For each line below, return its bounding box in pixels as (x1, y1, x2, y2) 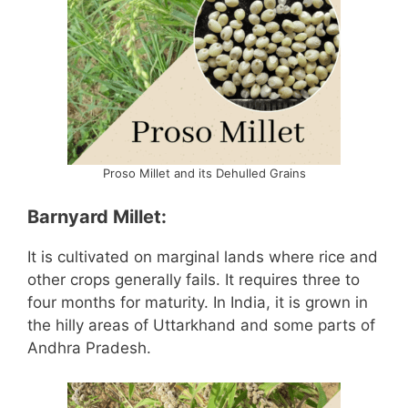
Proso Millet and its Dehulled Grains (102, 166, 306, 181)
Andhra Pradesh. (27, 338, 151, 357)
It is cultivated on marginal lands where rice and (27, 247, 378, 266)
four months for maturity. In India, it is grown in (27, 292, 368, 311)
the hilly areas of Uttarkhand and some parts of (27, 315, 375, 334)
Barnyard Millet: (27, 205, 167, 228)
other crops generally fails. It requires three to (27, 270, 360, 289)
